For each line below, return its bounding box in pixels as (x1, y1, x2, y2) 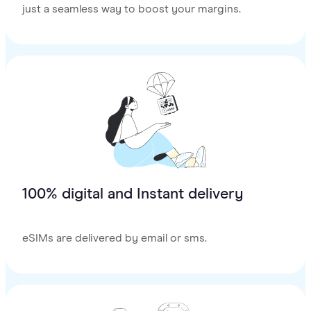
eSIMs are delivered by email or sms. (22, 233, 207, 244)
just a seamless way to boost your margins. (22, 3, 241, 15)
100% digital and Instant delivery (22, 187, 244, 203)
